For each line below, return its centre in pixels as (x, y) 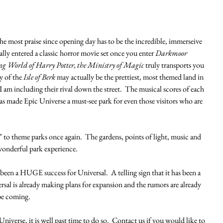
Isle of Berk (39, 77)
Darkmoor (172, 53)
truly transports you (175, 65)
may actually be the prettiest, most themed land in (130, 77)
